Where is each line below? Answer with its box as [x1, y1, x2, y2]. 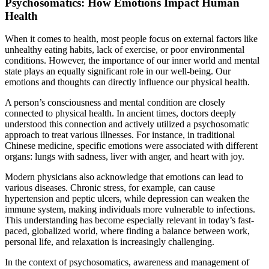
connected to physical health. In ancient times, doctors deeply [5, 108, 236, 119]
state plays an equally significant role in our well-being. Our [5, 66, 231, 77]
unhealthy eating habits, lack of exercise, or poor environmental [5, 44, 244, 55]
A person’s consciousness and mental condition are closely [5, 97, 225, 108]
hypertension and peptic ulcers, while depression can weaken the [5, 193, 249, 204]
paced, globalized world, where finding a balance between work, [5, 226, 250, 237]
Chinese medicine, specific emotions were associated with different [5, 141, 258, 151]
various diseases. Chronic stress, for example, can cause [5, 183, 215, 193]
